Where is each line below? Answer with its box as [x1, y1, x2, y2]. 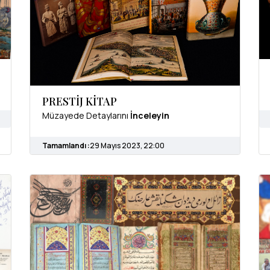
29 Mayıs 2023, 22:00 [90, 140, 165, 151]
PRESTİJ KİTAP [42, 94, 117, 109]
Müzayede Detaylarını [42, 110, 130, 122]
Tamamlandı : [42, 140, 90, 151]
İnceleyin [130, 110, 169, 122]
